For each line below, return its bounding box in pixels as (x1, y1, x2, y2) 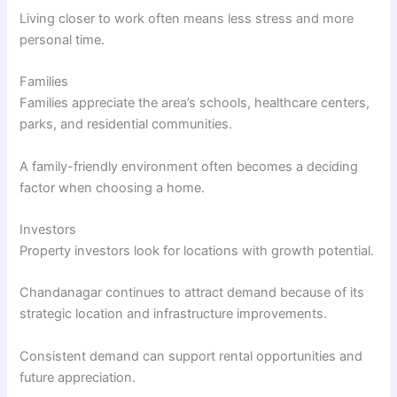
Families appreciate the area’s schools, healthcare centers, (19, 95, 370, 112)
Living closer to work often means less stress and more (19, 11, 354, 27)
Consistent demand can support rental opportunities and (19, 347, 363, 364)
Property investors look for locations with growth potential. (19, 243, 375, 260)
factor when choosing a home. (19, 179, 206, 196)
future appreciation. (19, 369, 136, 385)
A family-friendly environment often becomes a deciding (19, 158, 359, 175)
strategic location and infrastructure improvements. (19, 306, 328, 323)
